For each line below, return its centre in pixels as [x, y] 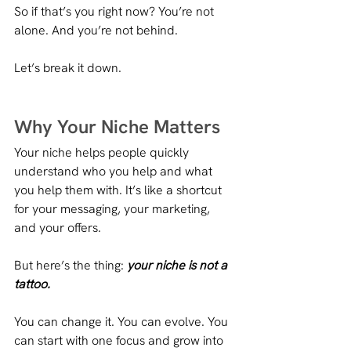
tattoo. [32, 284]
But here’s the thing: [71, 265]
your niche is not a [179, 265]
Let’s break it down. [68, 67]
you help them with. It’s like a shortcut [119, 190]
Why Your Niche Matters [117, 126]
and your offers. [58, 227]
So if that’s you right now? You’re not [116, 11]
